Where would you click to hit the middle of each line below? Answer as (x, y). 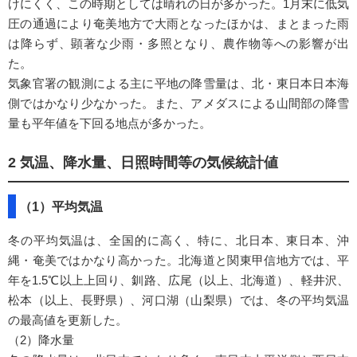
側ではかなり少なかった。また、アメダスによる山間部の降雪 (178, 104)
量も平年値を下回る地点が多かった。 (110, 124)
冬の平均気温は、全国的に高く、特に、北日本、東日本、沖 (178, 241)
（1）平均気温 (61, 207)
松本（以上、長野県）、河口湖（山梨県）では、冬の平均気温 (178, 300)
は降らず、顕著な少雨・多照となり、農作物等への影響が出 (178, 44)
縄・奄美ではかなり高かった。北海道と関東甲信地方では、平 (178, 261)
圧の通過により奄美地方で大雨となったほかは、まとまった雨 (178, 24)
